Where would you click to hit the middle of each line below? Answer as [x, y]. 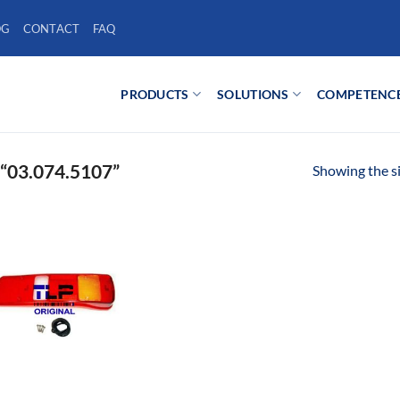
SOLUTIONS [253, 94]
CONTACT [51, 28]
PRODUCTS [155, 94]
